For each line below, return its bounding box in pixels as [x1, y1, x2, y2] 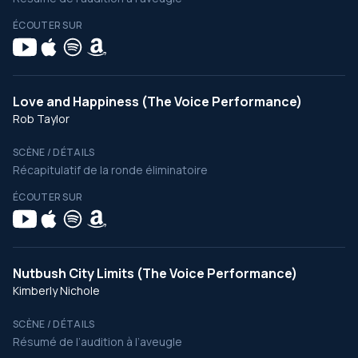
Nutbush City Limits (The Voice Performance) [13, 265, 297, 282]
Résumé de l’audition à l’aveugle [13, 334, 182, 349]
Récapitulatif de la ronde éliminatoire [13, 162, 208, 177]
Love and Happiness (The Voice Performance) [13, 93, 302, 110]
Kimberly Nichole [13, 283, 100, 298]
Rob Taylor [13, 111, 70, 126]
